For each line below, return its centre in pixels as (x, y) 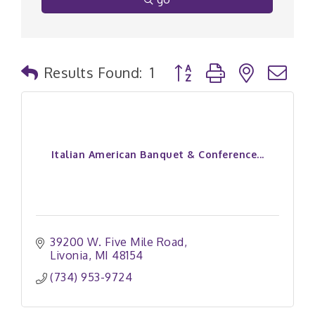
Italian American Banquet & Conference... (157, 154)
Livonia (69, 255)
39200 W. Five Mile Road (117, 242)
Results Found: (93, 72)
